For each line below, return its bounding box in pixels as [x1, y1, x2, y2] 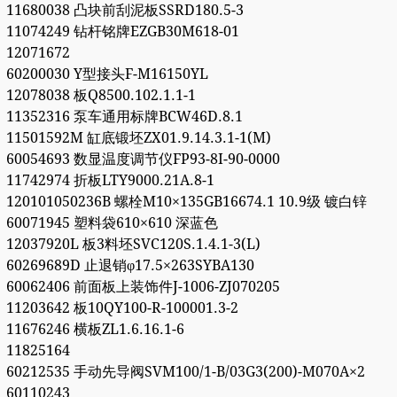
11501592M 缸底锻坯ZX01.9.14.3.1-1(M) [5, 129, 271, 147]
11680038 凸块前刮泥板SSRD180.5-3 [5, 2, 244, 19]
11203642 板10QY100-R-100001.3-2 [5, 300, 238, 317]
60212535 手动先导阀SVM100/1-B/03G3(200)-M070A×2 [5, 363, 365, 381]
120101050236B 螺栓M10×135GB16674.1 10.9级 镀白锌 [5, 193, 367, 211]
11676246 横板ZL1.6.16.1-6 [5, 321, 184, 339]
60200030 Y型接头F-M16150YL [5, 66, 208, 83]
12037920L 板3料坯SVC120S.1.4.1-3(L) [5, 236, 261, 253]
